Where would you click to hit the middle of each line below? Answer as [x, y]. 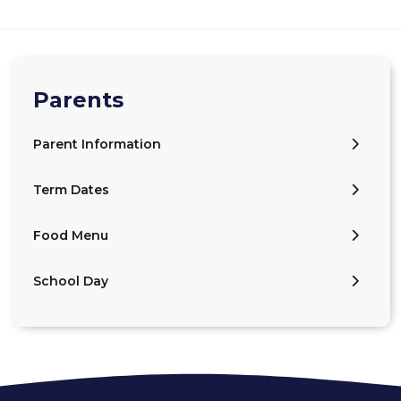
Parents [78, 100]
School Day [71, 281]
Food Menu [71, 235]
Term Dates [71, 190]
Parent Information [97, 144]
